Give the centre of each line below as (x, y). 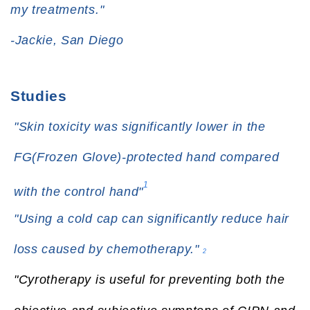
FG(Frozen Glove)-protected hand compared (147, 157)
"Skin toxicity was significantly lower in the (140, 126)
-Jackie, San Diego (67, 40)
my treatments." (57, 9)
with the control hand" (79, 192)
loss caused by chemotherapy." (109, 249)
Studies (39, 95)
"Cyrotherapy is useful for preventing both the (149, 279)
